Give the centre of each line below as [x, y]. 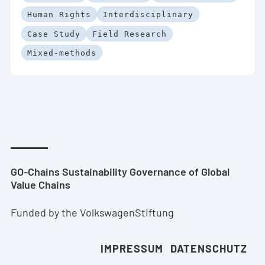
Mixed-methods [62, 53]
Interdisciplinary [148, 14]
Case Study [54, 34]
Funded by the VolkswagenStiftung [92, 212]
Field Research [130, 34]
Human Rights [59, 14]
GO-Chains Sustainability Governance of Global [120, 172]
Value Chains [41, 185]
